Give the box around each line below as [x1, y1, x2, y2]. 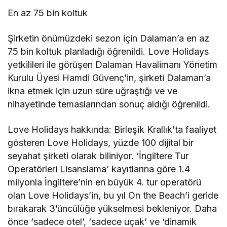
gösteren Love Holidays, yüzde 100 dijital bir [8, 137, 194, 148]
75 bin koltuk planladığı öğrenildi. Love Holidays [8, 46, 209, 57]
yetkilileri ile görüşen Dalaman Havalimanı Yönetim [8, 59, 218, 70]
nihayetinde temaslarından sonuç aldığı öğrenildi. [8, 98, 211, 109]
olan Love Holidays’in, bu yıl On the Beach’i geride [8, 190, 219, 201]
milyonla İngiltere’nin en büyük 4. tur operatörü [8, 176, 202, 187]
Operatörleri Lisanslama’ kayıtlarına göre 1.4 [8, 163, 191, 174]
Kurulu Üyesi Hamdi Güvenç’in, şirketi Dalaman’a [8, 72, 211, 83]
